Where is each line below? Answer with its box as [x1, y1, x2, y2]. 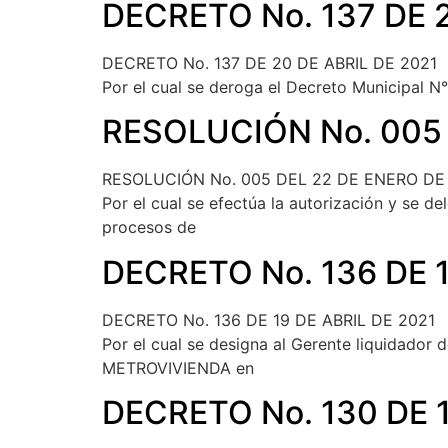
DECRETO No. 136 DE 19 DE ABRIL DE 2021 [102, 309, 435, 330]
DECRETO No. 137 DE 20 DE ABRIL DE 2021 [102, 52, 437, 73]
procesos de [102, 217, 196, 238]
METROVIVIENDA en [102, 357, 254, 378]
